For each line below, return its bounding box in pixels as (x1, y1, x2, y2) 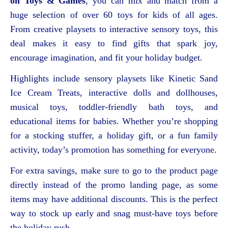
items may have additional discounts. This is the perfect (10, 193, 218, 204)
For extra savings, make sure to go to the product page (10, 165, 218, 176)
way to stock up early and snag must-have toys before (10, 208, 218, 218)
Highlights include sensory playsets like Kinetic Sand (10, 73, 218, 83)
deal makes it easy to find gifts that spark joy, (10, 38, 218, 48)
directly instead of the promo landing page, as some (10, 179, 218, 190)
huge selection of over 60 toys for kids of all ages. (10, 9, 218, 20)
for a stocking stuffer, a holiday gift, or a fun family (10, 130, 218, 140)
